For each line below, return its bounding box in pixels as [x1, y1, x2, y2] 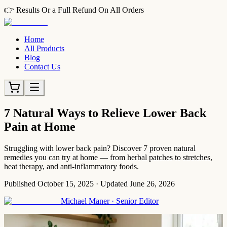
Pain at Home [4, 120, 75, 133]
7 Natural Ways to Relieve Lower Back [4, 106, 206, 120]
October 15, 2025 [37, 179, 94, 188]
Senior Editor [116, 196, 159, 205]
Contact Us [24, 62, 60, 71]
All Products [24, 44, 64, 53]
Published [4, 179, 35, 188]
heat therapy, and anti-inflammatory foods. [4, 162, 139, 171]
